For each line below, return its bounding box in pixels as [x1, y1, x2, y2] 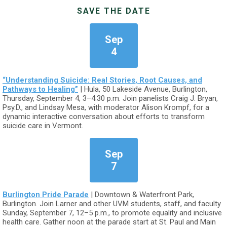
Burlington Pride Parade [3, 190, 89, 199]
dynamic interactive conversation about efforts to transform [3, 112, 205, 121]
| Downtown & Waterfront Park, [89, 190, 194, 199]
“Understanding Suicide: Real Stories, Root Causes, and [3, 75, 202, 85]
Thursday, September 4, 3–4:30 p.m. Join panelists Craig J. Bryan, [3, 94, 218, 103]
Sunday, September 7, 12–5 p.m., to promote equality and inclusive [3, 208, 222, 217]
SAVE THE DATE [77, 6, 150, 16]
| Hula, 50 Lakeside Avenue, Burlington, [78, 85, 207, 94]
